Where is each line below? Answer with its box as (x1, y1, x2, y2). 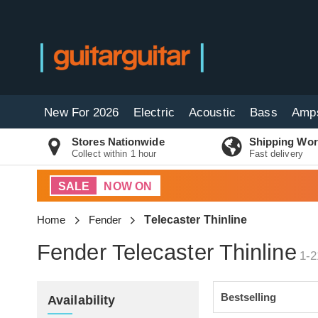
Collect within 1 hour (72, 148, 157, 159)
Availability (48, 293, 116, 307)
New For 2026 (44, 106, 119, 119)
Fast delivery (248, 148, 303, 159)
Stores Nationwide (72, 136, 165, 148)
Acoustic (189, 106, 236, 119)
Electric (133, 106, 175, 119)
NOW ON (104, 180, 153, 192)
